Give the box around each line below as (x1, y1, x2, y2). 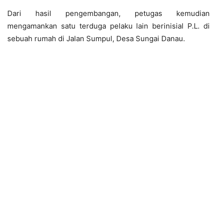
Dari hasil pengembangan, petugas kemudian (7, 8, 210, 18)
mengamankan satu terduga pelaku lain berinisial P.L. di (7, 21, 210, 31)
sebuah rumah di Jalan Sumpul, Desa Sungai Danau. (7, 33, 185, 43)
